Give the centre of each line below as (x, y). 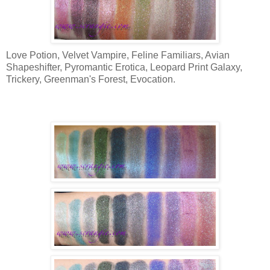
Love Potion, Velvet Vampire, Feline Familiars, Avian (118, 55)
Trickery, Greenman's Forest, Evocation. (91, 79)
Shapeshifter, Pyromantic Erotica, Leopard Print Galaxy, (124, 67)
